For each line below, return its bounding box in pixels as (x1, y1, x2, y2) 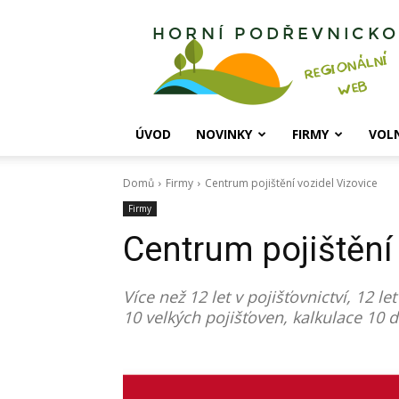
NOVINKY (196, 126, 252, 142)
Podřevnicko (273, 44, 346, 61)
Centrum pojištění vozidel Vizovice (205, 175, 378, 191)
